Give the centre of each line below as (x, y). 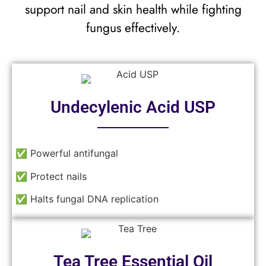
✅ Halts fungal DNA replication (87, 199)
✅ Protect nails (51, 176)
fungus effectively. (133, 28)
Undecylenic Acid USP (133, 107)
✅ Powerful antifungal (67, 153)
